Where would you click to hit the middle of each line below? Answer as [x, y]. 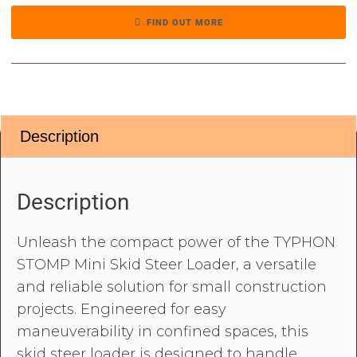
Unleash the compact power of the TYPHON [176, 242]
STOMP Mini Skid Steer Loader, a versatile [167, 264]
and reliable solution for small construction [172, 286]
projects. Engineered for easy [122, 309]
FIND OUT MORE [184, 22]
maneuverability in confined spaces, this [163, 331]
